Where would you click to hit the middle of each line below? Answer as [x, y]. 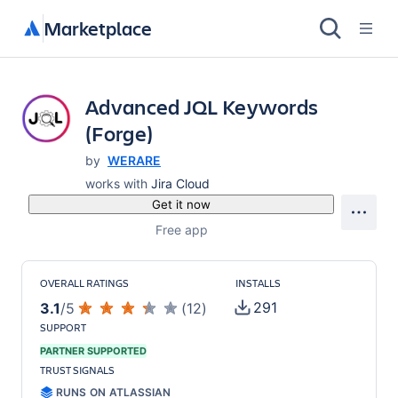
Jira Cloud [180, 183]
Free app [181, 230]
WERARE [134, 160]
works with [116, 183]
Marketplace [98, 28]
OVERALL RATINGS [84, 283]
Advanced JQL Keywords [202, 107]
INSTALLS [258, 283]
